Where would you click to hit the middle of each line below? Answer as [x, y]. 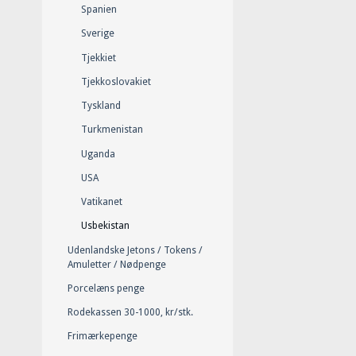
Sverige [98, 34]
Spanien [99, 10]
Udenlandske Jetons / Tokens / [135, 250]
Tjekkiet [99, 58]
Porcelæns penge [106, 288]
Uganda [98, 154]
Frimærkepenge [102, 337]
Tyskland [101, 106]
